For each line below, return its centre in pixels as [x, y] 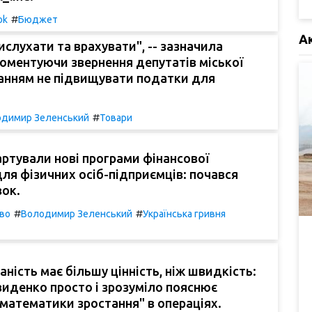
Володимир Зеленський [77, 214]
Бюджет [38, 19]
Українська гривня [184, 214]
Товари [116, 117]
